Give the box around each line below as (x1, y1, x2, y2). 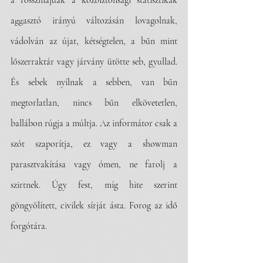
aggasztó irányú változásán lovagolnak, (11, 15, 177, 26)
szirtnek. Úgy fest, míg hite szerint (11, 179, 177, 191)
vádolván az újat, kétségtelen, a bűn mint (11, 35, 177, 47)
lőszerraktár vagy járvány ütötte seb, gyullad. (11, 56, 177, 68)
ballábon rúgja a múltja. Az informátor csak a (11, 117, 177, 129)
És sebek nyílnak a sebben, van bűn (11, 76, 177, 88)
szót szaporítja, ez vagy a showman (11, 138, 177, 150)
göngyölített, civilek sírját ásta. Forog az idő (11, 200, 177, 211)
